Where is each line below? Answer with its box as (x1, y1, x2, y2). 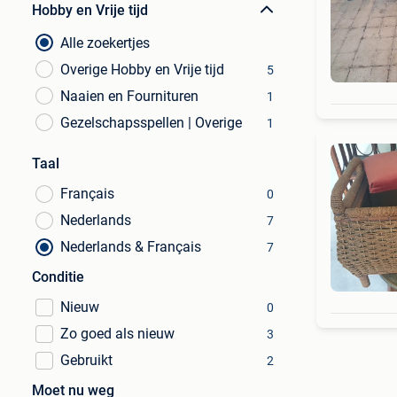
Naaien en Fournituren (60, 88, 198, 105)
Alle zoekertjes (60, 35, 150, 51)
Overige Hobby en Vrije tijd (60, 61, 224, 78)
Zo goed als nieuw (60, 325, 175, 342)
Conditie (32, 269, 84, 285)
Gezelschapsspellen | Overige (60, 114, 242, 131)
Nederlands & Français (60, 238, 201, 255)
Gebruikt (60, 352, 113, 369)
